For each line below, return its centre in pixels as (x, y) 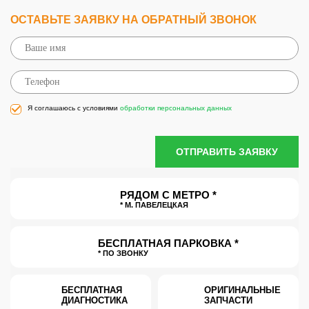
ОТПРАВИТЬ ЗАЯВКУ (227, 152)
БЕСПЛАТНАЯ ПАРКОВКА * (168, 243)
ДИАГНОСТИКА (94, 301)
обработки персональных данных (176, 108)
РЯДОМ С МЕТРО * (168, 195)
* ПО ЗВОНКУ (123, 253)
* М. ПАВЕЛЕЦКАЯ (154, 205)
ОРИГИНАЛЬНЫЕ (242, 290)
